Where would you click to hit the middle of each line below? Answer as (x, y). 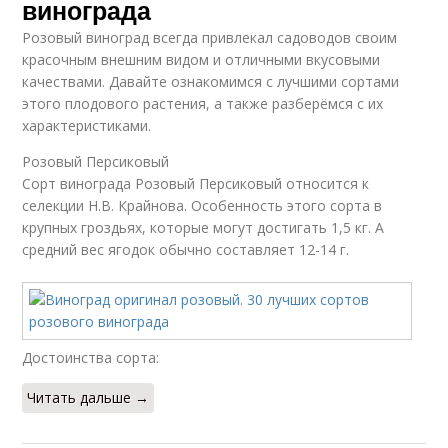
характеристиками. (87, 126)
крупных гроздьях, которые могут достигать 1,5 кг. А (203, 228)
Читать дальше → (88, 398)
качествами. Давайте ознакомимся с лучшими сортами (211, 82)
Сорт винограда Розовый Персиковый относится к (196, 184)
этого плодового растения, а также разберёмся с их (203, 104)
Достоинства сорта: (91, 358)
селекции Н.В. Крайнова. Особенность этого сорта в (202, 206)
